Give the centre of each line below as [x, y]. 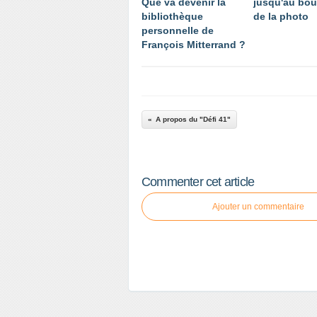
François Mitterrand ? [194, 45]
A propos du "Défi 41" [193, 119]
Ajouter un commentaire [258, 207]
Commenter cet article [198, 182]
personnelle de [178, 30]
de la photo [281, 16]
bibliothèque [172, 16]
